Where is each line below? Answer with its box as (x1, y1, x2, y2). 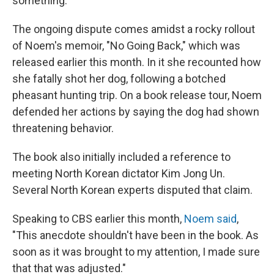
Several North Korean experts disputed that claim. (12, 183, 253, 196)
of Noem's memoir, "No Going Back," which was (12, 39, 240, 52)
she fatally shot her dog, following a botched (12, 72, 226, 85)
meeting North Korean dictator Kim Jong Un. (12, 167, 225, 180)
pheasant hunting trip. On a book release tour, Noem (12, 89, 262, 102)
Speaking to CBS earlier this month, (12, 212, 184, 225)
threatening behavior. (12, 122, 114, 135)
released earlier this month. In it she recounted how (12, 56, 261, 68)
